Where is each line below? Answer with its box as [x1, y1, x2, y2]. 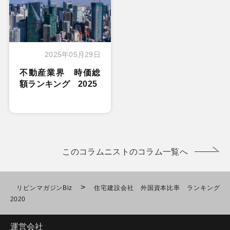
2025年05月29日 [45, 50, 101, 59]
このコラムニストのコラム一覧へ [62, 147, 188, 156]
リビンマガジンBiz [16, 184, 72, 191]
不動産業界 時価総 [19, 68, 101, 77]
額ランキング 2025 [19, 79, 98, 88]
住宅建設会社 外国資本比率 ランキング [94, 184, 220, 191]
